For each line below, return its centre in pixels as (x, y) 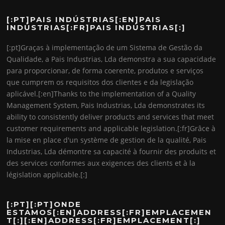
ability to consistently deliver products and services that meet (110, 117)
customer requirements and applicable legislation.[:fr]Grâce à (111, 129)
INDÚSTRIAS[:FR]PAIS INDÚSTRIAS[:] (96, 28)
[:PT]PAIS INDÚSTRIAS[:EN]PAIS (84, 20)
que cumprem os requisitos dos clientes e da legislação (100, 82)
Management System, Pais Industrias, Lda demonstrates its (106, 105)
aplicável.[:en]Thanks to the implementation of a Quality (101, 94)
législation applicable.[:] (47, 175)
